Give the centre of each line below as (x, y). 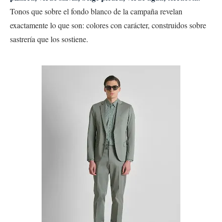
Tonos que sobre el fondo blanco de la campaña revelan (96, 11)
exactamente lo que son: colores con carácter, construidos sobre (108, 25)
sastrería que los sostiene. (49, 39)
